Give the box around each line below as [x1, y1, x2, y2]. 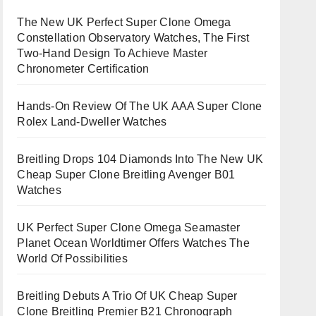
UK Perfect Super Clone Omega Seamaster [17, 221, 240, 233]
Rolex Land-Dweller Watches [17, 116, 167, 128]
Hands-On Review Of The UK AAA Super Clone [17, 100, 262, 112]
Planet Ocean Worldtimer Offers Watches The [17, 237, 250, 249]
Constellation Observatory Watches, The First [17, 32, 250, 44]
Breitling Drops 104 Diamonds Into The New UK [17, 153, 264, 165]
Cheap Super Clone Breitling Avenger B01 [17, 169, 236, 181]
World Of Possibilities [17, 253, 128, 265]
